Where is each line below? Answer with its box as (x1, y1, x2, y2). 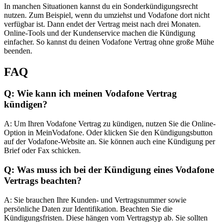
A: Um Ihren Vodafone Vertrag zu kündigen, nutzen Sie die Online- (4, 119, 216, 128)
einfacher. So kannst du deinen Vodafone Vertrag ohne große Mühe (4, 37, 214, 46)
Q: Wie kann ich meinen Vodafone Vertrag (4, 88, 177, 99)
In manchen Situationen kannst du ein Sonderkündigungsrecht (4, 1, 198, 10)
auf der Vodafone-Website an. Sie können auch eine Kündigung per (4, 137, 215, 146)
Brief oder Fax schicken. (4, 146, 81, 155)
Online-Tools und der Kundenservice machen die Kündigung (4, 28, 195, 37)
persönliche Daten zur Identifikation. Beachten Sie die (4, 204, 172, 213)
